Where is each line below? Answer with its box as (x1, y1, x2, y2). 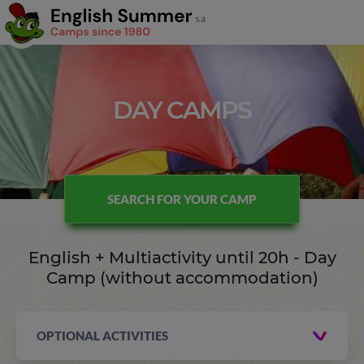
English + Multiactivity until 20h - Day (28, 248, 336, 267)
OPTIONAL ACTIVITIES (37, 327, 168, 343)
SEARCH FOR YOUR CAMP (107, 191, 257, 206)
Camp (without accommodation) (45, 268, 318, 288)
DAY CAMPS (113, 94, 251, 125)
